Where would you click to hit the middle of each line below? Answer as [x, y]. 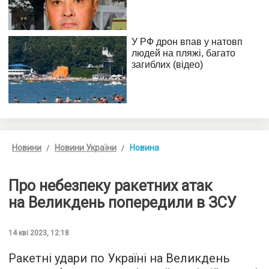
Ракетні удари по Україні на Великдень [119, 258]
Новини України [86, 147]
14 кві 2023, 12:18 [39, 233]
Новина [144, 147]
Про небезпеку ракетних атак [110, 186]
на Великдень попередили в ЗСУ [122, 202]
